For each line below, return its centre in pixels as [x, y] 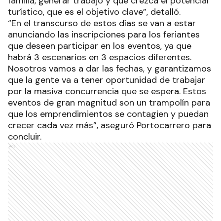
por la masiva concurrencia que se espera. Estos [107, 91]
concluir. [25, 136]
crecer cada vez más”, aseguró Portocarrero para [110, 125]
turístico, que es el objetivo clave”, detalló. [95, 12]
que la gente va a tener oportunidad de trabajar [107, 80]
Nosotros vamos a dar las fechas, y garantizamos [110, 68]
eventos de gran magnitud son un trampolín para [109, 102]
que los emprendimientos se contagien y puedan [108, 114]
